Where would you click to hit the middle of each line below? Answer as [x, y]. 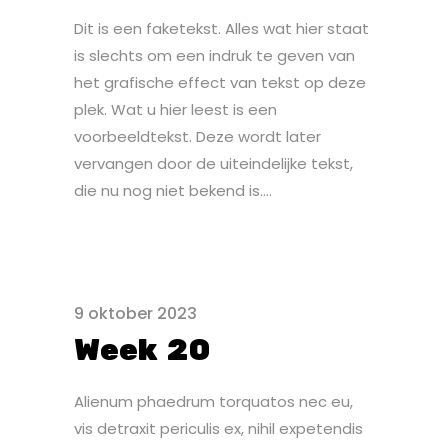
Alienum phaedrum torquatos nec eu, [213, 401]
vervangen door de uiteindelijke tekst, [213, 163]
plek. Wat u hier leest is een [175, 109]
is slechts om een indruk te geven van [214, 55]
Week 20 [142, 350]
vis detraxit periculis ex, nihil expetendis [218, 428]
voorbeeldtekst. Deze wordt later [197, 136]
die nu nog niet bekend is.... [173, 190]
